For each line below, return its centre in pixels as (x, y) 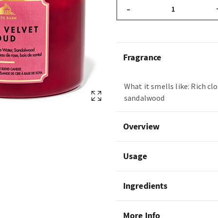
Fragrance (142, 57)
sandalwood (145, 98)
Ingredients (145, 186)
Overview (141, 126)
